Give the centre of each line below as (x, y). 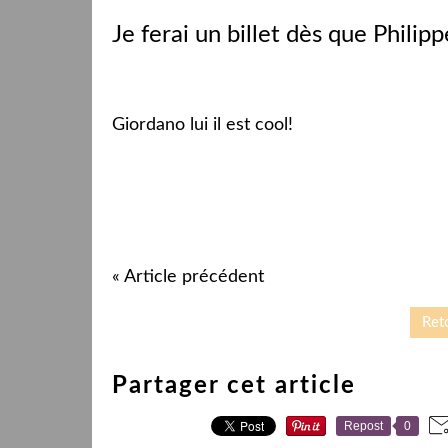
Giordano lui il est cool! (202, 124)
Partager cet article (234, 385)
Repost (363, 425)
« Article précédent (188, 276)
